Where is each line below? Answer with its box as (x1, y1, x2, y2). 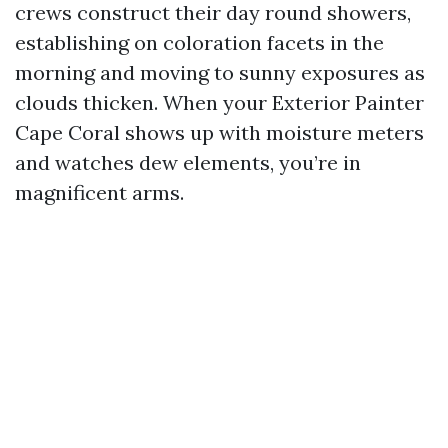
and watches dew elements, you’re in (15, 150, 361, 175)
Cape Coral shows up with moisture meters (15, 120, 424, 145)
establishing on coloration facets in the (15, 30, 384, 55)
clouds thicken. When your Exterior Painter (15, 90, 424, 115)
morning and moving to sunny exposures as (15, 60, 425, 85)
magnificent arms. (15, 180, 184, 205)
